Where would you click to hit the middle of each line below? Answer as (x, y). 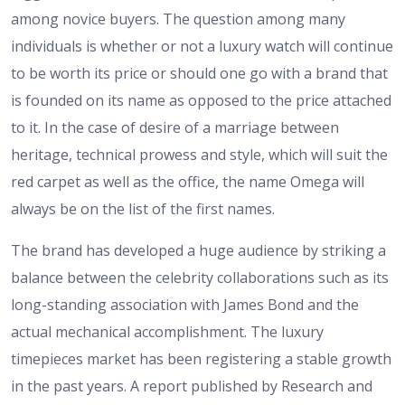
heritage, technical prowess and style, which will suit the (199, 154)
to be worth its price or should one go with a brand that (199, 73)
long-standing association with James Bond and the (185, 304)
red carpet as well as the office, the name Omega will (188, 181)
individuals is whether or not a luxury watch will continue (202, 46)
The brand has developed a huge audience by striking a (198, 250)
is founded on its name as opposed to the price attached (201, 100)
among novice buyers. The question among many (178, 19)
